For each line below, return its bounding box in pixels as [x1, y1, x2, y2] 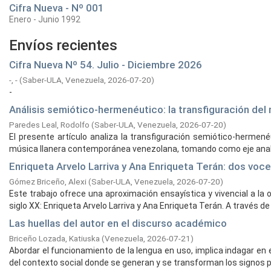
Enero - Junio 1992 [9, 15, 80, 24]
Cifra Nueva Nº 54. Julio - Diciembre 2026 [9, 59, 202, 71]
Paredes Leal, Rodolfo [9, 120, 90, 129]
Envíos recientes [9, 37, 117, 54]
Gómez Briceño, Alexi [9, 177, 87, 186]
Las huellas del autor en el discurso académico [9, 217, 227, 229]
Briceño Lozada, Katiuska [9, 233, 100, 243]
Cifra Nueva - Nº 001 [9, 2, 104, 14]
